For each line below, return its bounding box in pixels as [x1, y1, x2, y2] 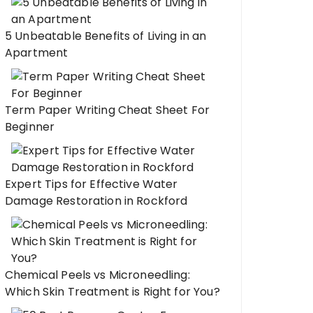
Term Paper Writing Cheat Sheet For [5, 102, 210, 118]
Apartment [5, 45, 68, 61]
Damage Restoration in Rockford [5, 193, 188, 209]
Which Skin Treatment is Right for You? [5, 284, 220, 300]
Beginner [5, 119, 55, 135]
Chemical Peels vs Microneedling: [5, 267, 190, 283]
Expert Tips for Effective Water [5, 176, 178, 192]
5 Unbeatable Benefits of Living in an [5, 28, 207, 44]
